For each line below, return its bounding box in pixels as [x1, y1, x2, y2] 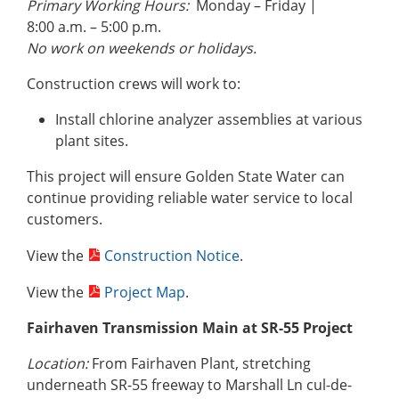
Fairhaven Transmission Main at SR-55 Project [27, 318, 353, 338]
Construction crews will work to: [27, 74, 240, 94]
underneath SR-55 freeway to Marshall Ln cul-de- [27, 375, 352, 395]
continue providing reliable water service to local [27, 188, 353, 208]
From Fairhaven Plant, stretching [88, 354, 311, 374]
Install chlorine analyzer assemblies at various [55, 110, 362, 130]
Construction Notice [104, 246, 240, 266]
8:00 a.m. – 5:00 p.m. [27, 17, 161, 37]
